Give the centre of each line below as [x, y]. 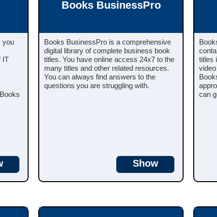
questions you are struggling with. [97, 85]
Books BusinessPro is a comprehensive [108, 42]
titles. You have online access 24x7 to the [109, 59]
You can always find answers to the [100, 77]
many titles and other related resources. [107, 68]
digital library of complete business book [107, 50]
